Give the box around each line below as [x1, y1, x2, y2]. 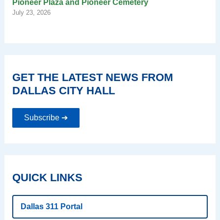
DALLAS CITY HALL [12, 84, 115, 97]
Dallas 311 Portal [20, 202, 82, 211]
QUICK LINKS [12, 171, 82, 184]
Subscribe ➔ [24, 113, 68, 122]
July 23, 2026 [12, 8, 51, 16]
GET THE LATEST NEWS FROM [12, 71, 173, 83]
